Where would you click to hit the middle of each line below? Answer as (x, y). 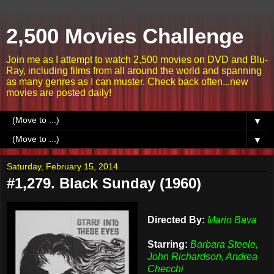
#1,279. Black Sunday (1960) (104, 183)
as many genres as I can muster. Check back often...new (127, 82)
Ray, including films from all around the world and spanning (134, 71)
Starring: (167, 244)
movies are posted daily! (59, 93)
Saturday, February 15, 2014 (62, 166)
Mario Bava (232, 220)
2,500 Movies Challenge (125, 36)
